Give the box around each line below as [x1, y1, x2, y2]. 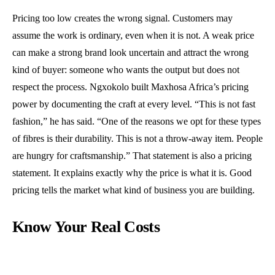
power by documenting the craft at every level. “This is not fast [12, 99, 255, 109]
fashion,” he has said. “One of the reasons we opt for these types [12, 116, 261, 126]
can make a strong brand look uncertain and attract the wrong [12, 47, 249, 58]
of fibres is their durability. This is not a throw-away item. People [12, 133, 263, 144]
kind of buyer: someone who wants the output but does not [12, 64, 239, 75]
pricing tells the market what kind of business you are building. [12, 185, 255, 195]
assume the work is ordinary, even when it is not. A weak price [12, 30, 254, 41]
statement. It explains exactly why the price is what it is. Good [12, 168, 252, 178]
